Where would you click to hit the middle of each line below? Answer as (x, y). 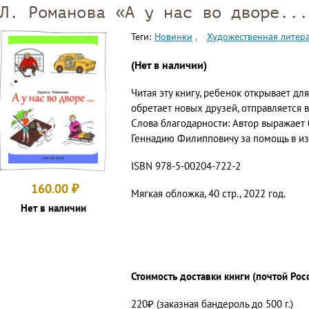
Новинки (173, 37)
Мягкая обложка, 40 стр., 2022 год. (208, 194)
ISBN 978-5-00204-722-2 (186, 166)
